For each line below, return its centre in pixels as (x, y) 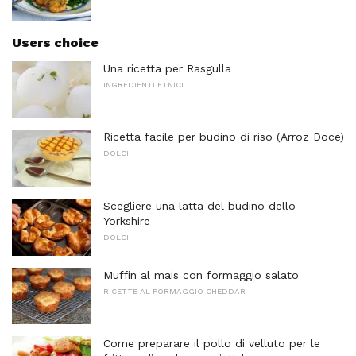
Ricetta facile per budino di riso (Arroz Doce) (224, 137)
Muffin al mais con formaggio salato (201, 275)
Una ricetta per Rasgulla (167, 68)
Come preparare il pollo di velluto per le (212, 344)
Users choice (55, 42)
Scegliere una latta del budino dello (199, 206)
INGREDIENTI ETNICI (143, 84)
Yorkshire (127, 221)
